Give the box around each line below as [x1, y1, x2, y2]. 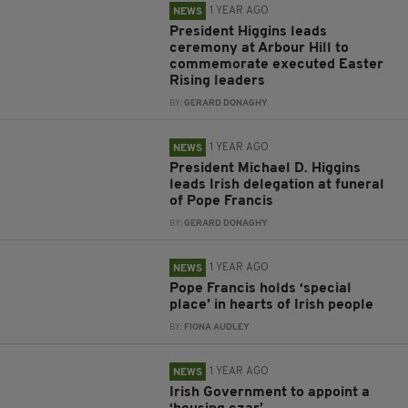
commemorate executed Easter [169, 57, 384, 72]
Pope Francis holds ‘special [169, 281, 352, 296]
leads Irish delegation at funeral [169, 178, 385, 192]
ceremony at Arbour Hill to [169, 41, 350, 56]
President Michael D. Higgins [169, 161, 362, 176]
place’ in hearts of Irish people [169, 298, 374, 312]
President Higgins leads [169, 25, 328, 39]
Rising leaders [169, 74, 266, 88]
